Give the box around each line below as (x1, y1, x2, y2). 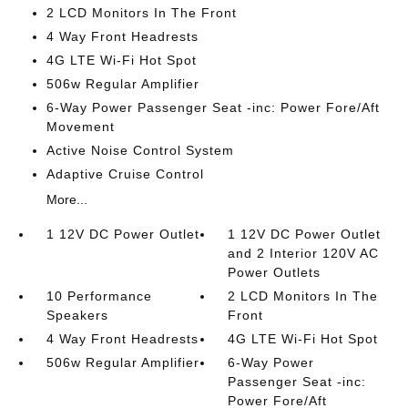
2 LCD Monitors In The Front (46, 5, 237, 20)
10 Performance (46, 289, 152, 303)
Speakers (46, 308, 108, 322)
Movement (46, 119, 115, 134)
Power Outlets (228, 265, 321, 280)
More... (46, 192, 87, 207)
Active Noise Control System (46, 143, 234, 158)
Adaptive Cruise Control (46, 167, 204, 181)
